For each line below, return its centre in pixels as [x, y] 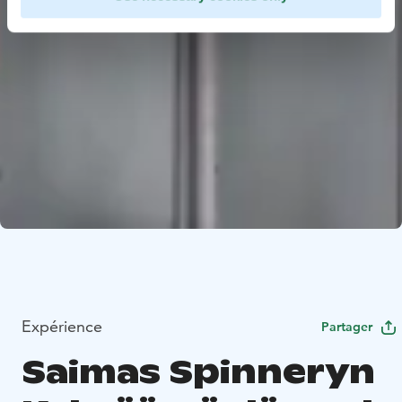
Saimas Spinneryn [198, 372]
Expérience [62, 327]
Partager [347, 327]
